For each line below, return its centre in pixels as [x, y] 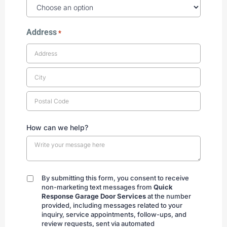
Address [42, 32]
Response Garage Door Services [94, 196]
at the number [168, 196]
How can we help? [57, 128]
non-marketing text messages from [98, 187]
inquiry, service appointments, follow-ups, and [114, 215]
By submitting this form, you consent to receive [115, 178]
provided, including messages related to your [112, 205]
